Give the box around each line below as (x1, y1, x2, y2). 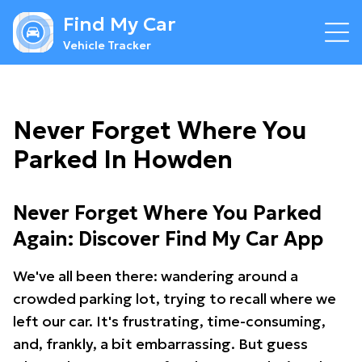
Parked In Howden (13, 145, 233, 175)
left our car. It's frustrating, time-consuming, (13, 312, 326, 330)
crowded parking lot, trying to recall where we (13, 289, 336, 308)
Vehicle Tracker (63, 38, 151, 53)
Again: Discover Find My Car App (13, 227, 323, 251)
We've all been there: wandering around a (13, 267, 298, 285)
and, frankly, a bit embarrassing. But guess (13, 335, 308, 353)
